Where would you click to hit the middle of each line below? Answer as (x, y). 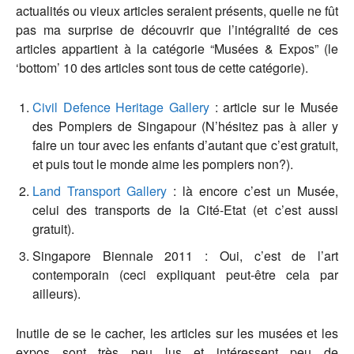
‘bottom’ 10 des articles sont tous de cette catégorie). (162, 67)
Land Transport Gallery (100, 190)
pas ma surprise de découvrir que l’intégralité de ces (177, 29)
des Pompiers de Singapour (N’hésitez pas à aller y (185, 126)
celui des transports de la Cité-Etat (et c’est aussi (185, 209)
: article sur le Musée (273, 107)
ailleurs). (56, 293)
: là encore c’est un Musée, (252, 190)
